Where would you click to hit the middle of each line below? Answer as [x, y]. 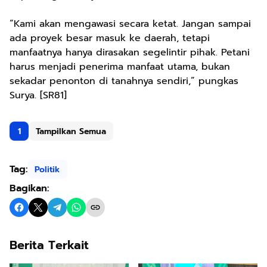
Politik [47, 169]
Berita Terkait [49, 245]
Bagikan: [29, 188]
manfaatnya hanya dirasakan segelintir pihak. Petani [130, 52]
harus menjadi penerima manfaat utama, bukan [120, 67]
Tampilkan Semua [71, 131]
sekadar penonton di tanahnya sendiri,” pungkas [124, 81]
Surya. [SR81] [38, 95]
